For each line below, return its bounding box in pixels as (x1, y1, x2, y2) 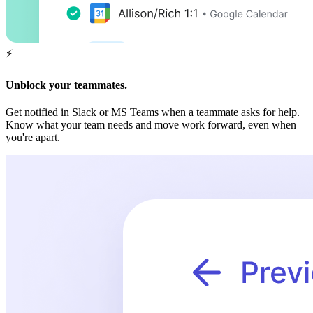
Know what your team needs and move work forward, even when (6, 119, 296, 131)
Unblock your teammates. (6, 79, 127, 92)
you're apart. (6, 131, 60, 144)
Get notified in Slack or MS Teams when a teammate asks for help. (6, 106, 300, 119)
